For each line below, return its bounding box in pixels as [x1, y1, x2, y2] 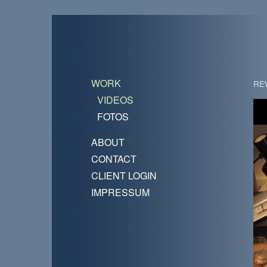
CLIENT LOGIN [91, 169, 157, 182]
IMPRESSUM [91, 185, 150, 199]
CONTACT [91, 152, 136, 166]
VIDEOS [97, 93, 133, 107]
